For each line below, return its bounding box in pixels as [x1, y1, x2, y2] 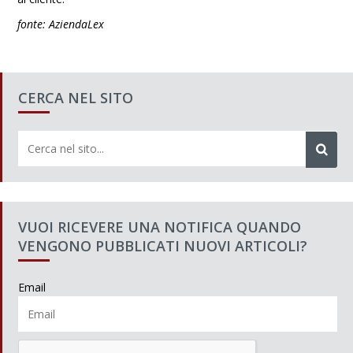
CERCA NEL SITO [18, 88, 133, 107]
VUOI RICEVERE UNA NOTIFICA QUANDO [18, 217, 301, 236]
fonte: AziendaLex [17, 17, 105, 32]
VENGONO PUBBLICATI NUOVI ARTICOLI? [18, 236, 307, 255]
